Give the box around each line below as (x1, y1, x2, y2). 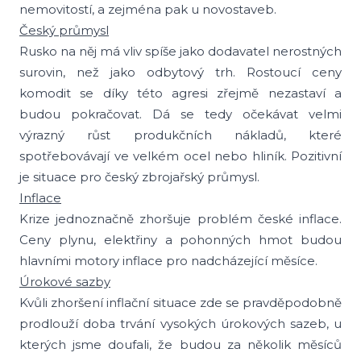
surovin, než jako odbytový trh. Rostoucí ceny (19, 64, 342, 80)
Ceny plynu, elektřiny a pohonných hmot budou (19, 232, 342, 247)
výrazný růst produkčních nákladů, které (19, 127, 342, 143)
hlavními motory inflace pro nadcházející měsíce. (19, 253, 317, 268)
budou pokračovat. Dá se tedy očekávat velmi (19, 106, 342, 122)
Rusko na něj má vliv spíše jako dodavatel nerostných (19, 44, 342, 59)
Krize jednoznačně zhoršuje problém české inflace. (19, 211, 342, 226)
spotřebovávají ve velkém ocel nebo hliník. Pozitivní (19, 148, 342, 164)
